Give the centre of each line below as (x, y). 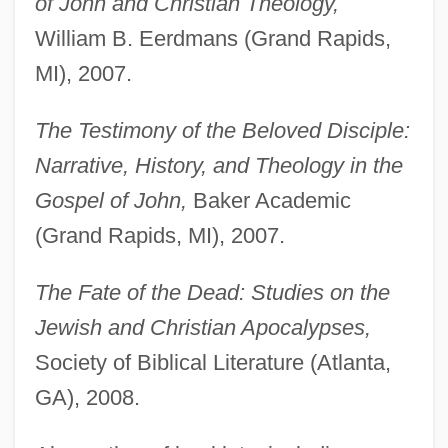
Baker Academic (268, 201)
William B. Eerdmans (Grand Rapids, (212, 39)
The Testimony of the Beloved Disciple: (222, 131)
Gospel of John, (110, 201)
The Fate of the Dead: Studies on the (212, 293)
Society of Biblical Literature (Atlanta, (212, 363)
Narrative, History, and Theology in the (218, 166)
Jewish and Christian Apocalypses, (202, 328)
